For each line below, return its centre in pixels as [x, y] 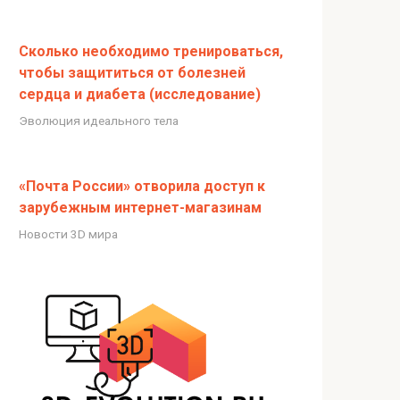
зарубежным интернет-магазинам [140, 207]
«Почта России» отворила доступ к [142, 186]
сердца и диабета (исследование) [140, 94]
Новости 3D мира [68, 233]
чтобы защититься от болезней [132, 72]
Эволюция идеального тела [99, 120]
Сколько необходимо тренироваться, [151, 51]
